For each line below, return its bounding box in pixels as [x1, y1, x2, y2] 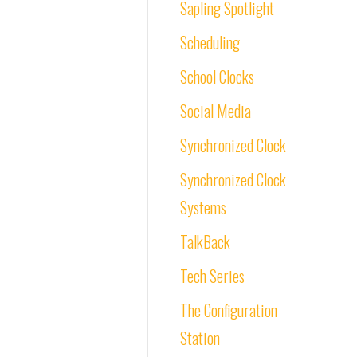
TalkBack [180, 229, 230, 253]
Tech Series [180, 264, 245, 288]
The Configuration [180, 298, 277, 322]
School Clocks [180, 65, 254, 88]
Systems [180, 195, 226, 219]
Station [180, 326, 220, 350]
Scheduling [180, 30, 240, 54]
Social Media [180, 99, 251, 123]
